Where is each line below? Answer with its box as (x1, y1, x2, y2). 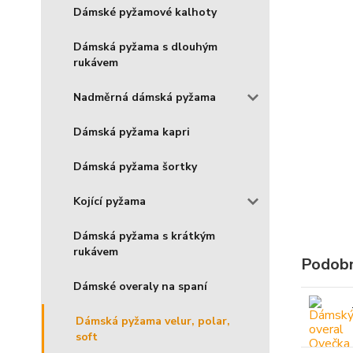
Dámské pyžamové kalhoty (73, 5, 217, 20)
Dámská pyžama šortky (73, 159, 197, 174)
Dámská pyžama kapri (73, 124, 190, 139)
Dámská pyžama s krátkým (73, 229, 215, 243)
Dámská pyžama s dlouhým (73, 39, 217, 54)
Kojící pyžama (73, 194, 146, 209)
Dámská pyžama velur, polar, (76, 314, 230, 329)
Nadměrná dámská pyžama (73, 90, 216, 105)
